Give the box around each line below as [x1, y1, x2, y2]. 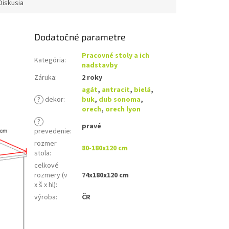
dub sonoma [99, 95, 141, 105]
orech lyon [105, 104, 141, 115]
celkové [34, 161, 59, 171]
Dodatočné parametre [34, 31, 126, 43]
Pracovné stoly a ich [82, 51, 150, 61]
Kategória [34, 55, 65, 66]
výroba [34, 192, 56, 203]
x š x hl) [34, 180, 56, 191]
